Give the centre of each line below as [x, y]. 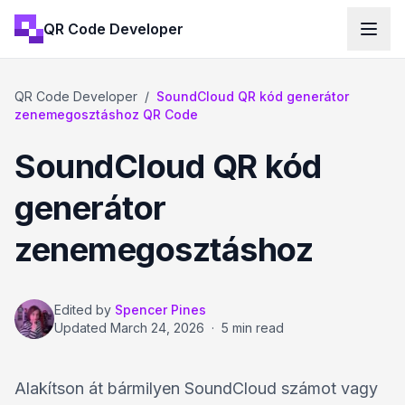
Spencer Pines [160, 310]
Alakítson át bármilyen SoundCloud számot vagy [196, 388]
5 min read [253, 328]
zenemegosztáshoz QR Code [106, 114]
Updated [82, 328]
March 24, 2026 [157, 328]
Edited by [83, 310]
